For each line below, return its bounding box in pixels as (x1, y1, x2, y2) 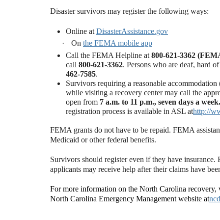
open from (66, 98, 100, 106)
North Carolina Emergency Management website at (50, 194, 209, 203)
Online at (66, 27, 96, 35)
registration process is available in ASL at (66, 107, 193, 115)
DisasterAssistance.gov (96, 27, 168, 35)
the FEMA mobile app (83, 39, 152, 47)
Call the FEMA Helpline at (66, 51, 151, 59)
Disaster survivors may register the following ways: (50, 7, 209, 15)
